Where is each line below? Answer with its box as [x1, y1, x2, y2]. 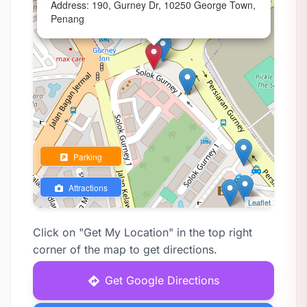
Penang [51, 12, 84, 25]
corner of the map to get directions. [33, 243, 217, 256]
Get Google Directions [104, 273, 219, 287]
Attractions [66, 182, 108, 193]
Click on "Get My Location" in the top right [33, 225, 252, 239]
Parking [71, 151, 102, 162]
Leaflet [248, 197, 271, 208]
